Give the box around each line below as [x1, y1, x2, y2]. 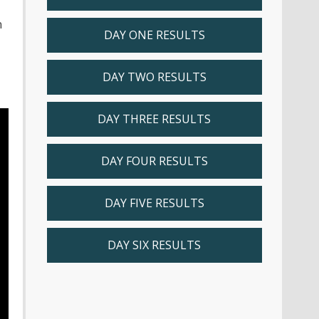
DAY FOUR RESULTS [100, 152, 208, 169]
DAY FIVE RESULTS [104, 194, 204, 211]
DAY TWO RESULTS [102, 68, 206, 85]
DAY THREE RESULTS [98, 110, 211, 127]
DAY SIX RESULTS [108, 236, 201, 253]
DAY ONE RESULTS [103, 26, 205, 43]
